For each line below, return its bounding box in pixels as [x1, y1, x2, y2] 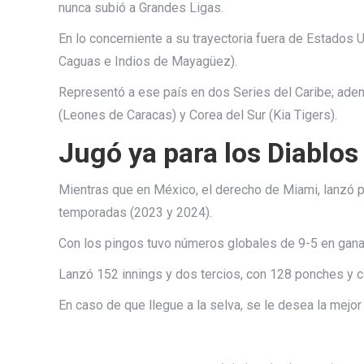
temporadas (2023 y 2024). [58, 204, 212, 220]
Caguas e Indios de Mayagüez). [58, 53, 237, 69]
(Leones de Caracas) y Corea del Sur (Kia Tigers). [58, 106, 337, 123]
